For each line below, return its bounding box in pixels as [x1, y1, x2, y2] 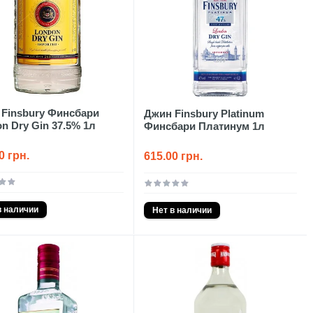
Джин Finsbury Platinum [143, 107, 264, 119]
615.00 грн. [143, 150, 203, 162]
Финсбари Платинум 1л [143, 119, 265, 132]
